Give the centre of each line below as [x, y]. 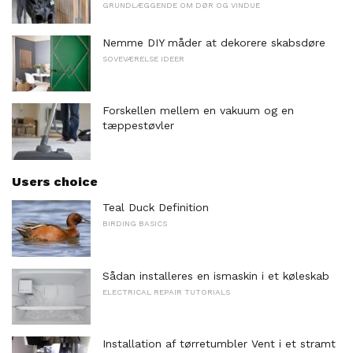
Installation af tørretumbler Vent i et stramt [219, 344]
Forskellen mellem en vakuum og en [198, 111]
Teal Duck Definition [156, 208]
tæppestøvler [138, 126]
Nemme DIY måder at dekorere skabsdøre [214, 42]
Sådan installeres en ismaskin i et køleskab [216, 275]
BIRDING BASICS [135, 224]
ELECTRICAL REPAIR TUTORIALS [166, 292]
